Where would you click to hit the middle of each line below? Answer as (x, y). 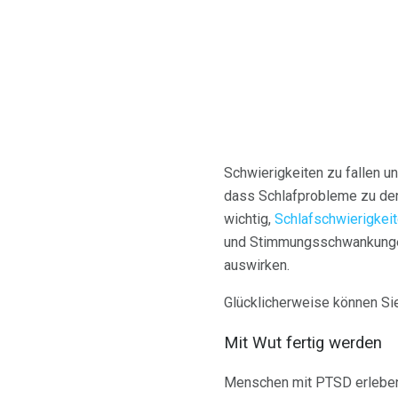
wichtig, (249, 219)
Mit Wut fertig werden (303, 343)
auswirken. (257, 266)
